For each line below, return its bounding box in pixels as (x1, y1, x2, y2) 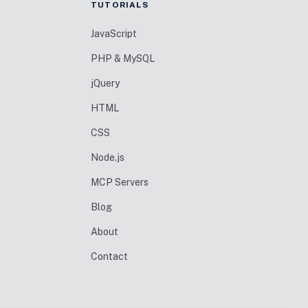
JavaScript (91, 28, 137, 39)
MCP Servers (91, 177, 148, 188)
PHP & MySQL (91, 53, 155, 64)
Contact (91, 251, 128, 262)
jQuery (91, 78, 120, 89)
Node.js (91, 152, 124, 163)
